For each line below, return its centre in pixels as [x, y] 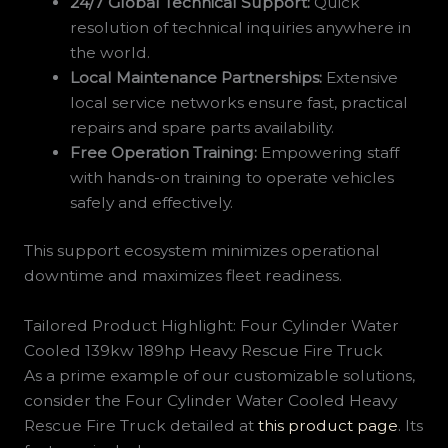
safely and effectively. [152, 203]
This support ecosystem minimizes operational [201, 251]
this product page [327, 426]
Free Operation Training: [164, 153]
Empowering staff [328, 153]
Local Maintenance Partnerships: [196, 78]
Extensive [360, 78]
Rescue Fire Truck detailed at [140, 426]
